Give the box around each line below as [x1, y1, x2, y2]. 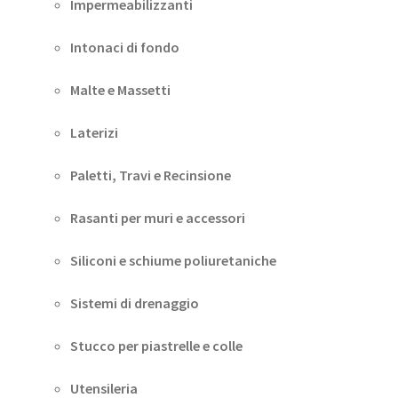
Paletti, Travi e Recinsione [69, 166, 231, 185]
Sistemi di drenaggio [69, 294, 199, 313]
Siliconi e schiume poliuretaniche [69, 251, 276, 270]
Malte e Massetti [69, 81, 171, 99]
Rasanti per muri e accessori [69, 209, 245, 227]
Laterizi [69, 123, 118, 142]
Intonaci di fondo [69, 38, 179, 57]
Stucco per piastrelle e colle [69, 337, 243, 355]
